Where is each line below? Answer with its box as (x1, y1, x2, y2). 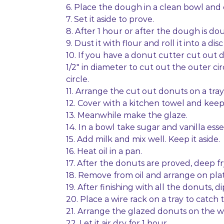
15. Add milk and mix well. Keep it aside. (66, 134, 220, 144)
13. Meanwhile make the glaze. (66, 110, 187, 120)
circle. (66, 74, 89, 84)
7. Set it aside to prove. (66, 14, 154, 24)
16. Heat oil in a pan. (66, 146, 142, 156)
